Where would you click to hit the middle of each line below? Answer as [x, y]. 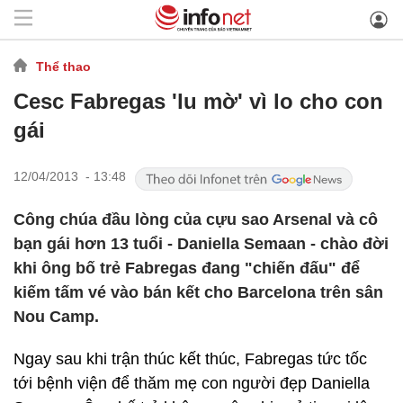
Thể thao [63, 66]
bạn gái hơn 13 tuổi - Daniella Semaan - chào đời [201, 244]
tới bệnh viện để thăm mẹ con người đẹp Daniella [192, 383]
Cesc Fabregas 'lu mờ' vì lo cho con [198, 101]
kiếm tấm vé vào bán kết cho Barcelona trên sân [198, 292]
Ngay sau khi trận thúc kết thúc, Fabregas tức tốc [190, 359]
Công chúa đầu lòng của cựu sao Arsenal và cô [196, 219]
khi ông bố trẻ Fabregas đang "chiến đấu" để [187, 268]
